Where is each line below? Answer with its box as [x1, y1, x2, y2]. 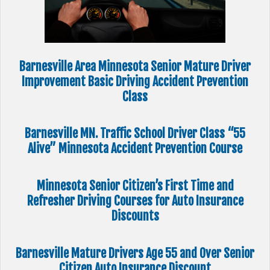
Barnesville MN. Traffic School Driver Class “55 [25, 126, 245, 142]
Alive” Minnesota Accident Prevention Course [28, 141, 242, 157]
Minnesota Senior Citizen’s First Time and [36, 178, 234, 194]
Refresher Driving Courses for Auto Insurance [27, 193, 243, 209]
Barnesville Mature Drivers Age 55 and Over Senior [16, 245, 254, 261]
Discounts [111, 209, 159, 224]
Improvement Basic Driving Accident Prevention [22, 74, 248, 89]
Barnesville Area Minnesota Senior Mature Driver [19, 58, 251, 74]
